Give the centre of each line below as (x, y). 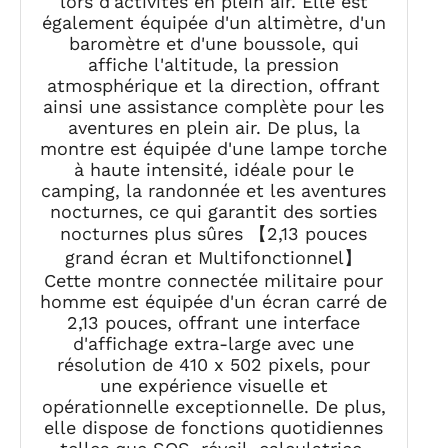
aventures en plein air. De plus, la (213, 127)
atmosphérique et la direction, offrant (214, 85)
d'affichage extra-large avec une (214, 343)
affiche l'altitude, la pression (214, 64)
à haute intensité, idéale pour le (213, 169)
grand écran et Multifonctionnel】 (214, 257)
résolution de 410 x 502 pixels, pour (214, 364)
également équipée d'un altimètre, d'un (213, 22)
